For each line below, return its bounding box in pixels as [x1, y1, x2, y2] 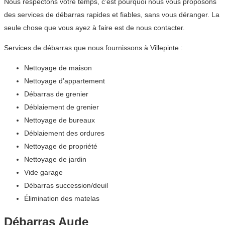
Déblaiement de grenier [24, 103, 99, 111]
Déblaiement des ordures [24, 129, 104, 138]
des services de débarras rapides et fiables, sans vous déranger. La [4, 11, 219, 19]
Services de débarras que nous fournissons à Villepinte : [4, 44, 183, 52]
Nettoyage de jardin [24, 155, 86, 164]
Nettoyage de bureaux [24, 116, 95, 125]
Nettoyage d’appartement [24, 77, 105, 85]
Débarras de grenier [24, 90, 88, 98]
